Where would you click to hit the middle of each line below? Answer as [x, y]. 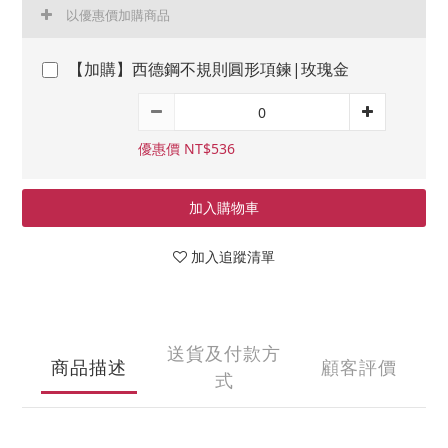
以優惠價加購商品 [118, 15]
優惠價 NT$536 [186, 148]
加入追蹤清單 [233, 256]
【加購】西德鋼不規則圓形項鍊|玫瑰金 [208, 69]
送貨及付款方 [224, 353]
